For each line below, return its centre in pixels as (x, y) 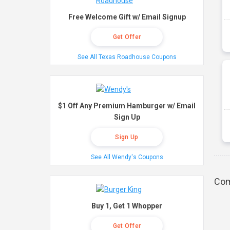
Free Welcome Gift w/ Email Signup (127, 17)
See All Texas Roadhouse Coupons (127, 57)
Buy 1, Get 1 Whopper (127, 206)
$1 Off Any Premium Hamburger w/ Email (127, 106)
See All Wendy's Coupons (127, 157)
